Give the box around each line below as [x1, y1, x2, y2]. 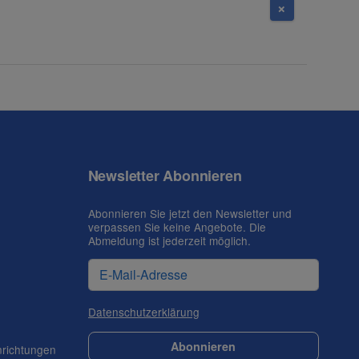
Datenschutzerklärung [87, 303, 200, 320]
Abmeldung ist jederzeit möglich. [87, 232, 251, 249]
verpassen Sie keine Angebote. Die [87, 219, 266, 236]
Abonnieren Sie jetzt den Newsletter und [87, 205, 292, 222]
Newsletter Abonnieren [87, 164, 242, 186]
